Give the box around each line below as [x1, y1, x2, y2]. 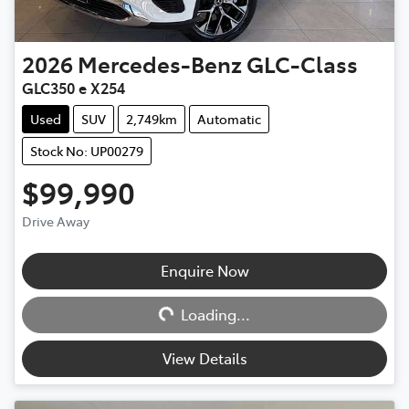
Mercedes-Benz [78, 48, 242, 79]
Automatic [197, 110, 261, 128]
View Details [162, 348, 247, 368]
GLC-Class [246, 48, 358, 79]
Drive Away [22, 212, 89, 230]
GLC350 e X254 [22, 78, 125, 98]
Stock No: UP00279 [30, 142, 143, 160]
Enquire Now [160, 260, 249, 280]
